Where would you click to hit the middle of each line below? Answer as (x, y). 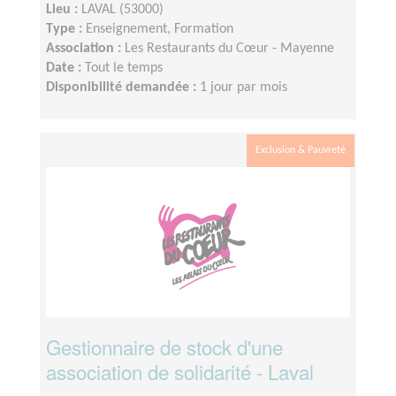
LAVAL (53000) (122, 10)
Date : (65, 69)
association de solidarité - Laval (180, 372)
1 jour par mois (244, 88)
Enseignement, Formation (160, 30)
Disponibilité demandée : (123, 88)
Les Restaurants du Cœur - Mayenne (229, 49)
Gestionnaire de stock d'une (164, 347)
